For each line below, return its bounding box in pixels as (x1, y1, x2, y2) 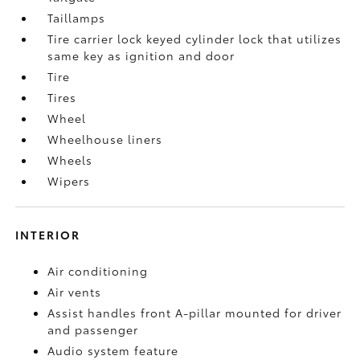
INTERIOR (15, 226, 81, 243)
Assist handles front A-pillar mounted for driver (47, 304, 342, 321)
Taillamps (47, 9, 106, 26)
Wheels (47, 151, 93, 168)
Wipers (47, 172, 91, 189)
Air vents (47, 283, 102, 300)
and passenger (47, 321, 139, 337)
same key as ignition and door (47, 47, 235, 63)
